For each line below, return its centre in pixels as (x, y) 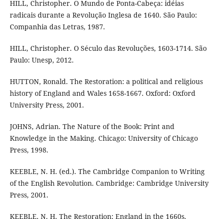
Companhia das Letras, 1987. (57, 27)
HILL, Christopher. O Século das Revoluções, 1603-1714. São (108, 48)
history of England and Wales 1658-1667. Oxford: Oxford (102, 93)
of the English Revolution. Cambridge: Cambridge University (109, 183)
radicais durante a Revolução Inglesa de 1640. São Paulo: (103, 15)
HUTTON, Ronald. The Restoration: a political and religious (106, 82)
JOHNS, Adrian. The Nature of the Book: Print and (92, 127)
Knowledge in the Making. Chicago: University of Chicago (104, 138)
